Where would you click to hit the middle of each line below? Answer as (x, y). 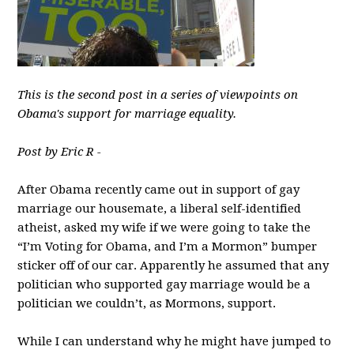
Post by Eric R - (60, 152)
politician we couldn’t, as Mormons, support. (147, 303)
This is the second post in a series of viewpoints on (158, 95)
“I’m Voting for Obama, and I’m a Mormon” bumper (168, 247)
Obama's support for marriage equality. (127, 114)
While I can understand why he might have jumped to (175, 341)
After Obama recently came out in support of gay (159, 190)
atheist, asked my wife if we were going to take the (164, 228)
